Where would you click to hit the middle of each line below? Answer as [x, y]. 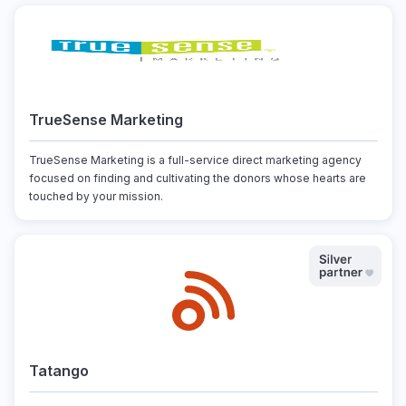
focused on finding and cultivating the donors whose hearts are [197, 178]
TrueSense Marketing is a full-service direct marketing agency [195, 160]
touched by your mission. [96, 196]
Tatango [58, 371]
